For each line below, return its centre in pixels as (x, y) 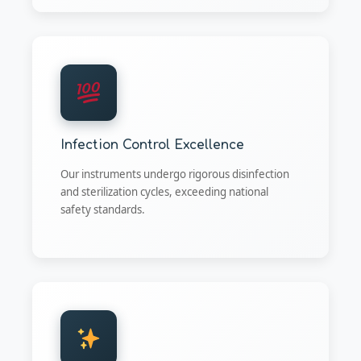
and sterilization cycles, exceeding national (164, 191)
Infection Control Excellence (152, 145)
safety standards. (103, 209)
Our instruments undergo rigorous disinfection (175, 174)
